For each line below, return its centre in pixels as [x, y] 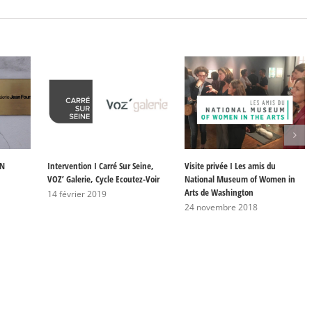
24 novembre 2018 [221, 207]
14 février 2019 [77, 194]
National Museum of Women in [240, 179]
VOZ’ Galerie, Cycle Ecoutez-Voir [103, 179]
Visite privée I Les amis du [230, 165]
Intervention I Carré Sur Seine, [101, 165]
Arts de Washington [219, 192]
